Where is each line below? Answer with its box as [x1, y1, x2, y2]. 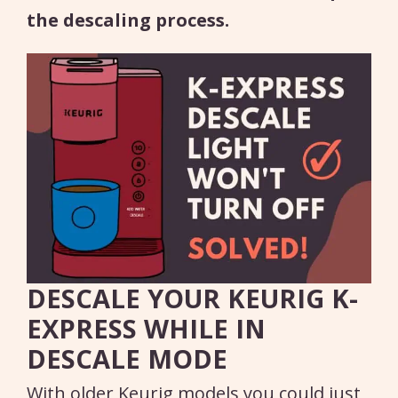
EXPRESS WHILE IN [27, 310, 266, 346]
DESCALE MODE [27, 340, 227, 376]
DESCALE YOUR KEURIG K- [27, 280, 358, 315]
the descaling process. [27, 7, 229, 32]
